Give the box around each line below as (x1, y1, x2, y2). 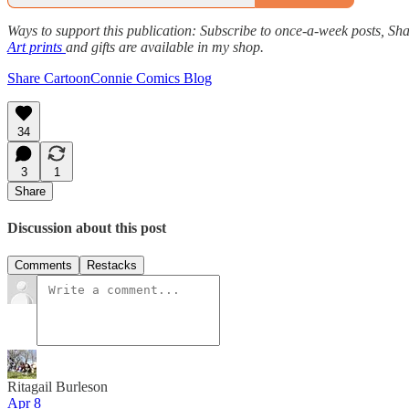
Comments (15, 258, 72, 273)
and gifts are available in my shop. (66, 38, 264, 55)
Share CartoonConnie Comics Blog (7, 69, 212, 86)
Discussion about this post (7, 219, 166, 236)
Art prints (7, 38, 66, 55)
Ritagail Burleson (7, 379, 108, 395)
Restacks (87, 258, 137, 273)
